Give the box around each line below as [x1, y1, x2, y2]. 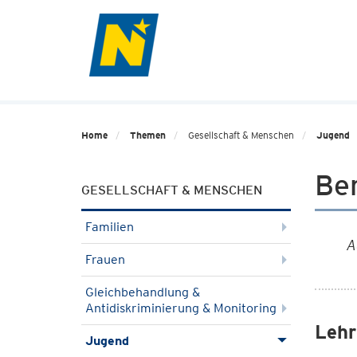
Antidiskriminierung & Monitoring [85, 300, 277, 316]
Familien [85, 219, 134, 234]
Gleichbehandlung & [85, 284, 200, 300]
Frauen [85, 252, 125, 267]
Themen [130, 129, 166, 141]
